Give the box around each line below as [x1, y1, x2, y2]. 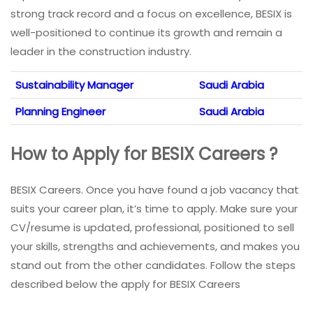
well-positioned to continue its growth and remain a [10, 25, 282, 41]
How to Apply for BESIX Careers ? [10, 143, 277, 166]
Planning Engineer [15, 104, 105, 119]
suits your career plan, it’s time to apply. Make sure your [10, 201, 298, 217]
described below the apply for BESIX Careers [10, 277, 240, 292]
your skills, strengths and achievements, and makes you [10, 239, 300, 254]
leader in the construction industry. [10, 44, 191, 59]
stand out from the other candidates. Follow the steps [10, 258, 296, 273]
